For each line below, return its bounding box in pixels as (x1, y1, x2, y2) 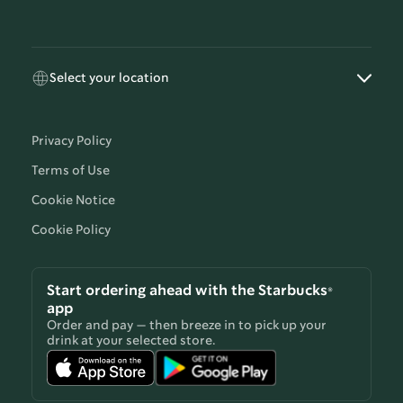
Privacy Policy (31, 135, 112, 148)
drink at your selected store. (47, 335, 216, 348)
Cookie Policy (31, 224, 111, 237)
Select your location (49, 71, 169, 85)
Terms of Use (31, 165, 110, 178)
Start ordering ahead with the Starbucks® (47, 284, 333, 299)
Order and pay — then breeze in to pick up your (47, 319, 327, 333)
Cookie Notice (31, 194, 115, 208)
